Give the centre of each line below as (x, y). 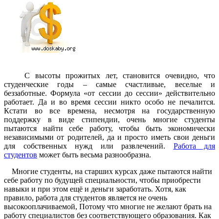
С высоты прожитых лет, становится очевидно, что (109, 75)
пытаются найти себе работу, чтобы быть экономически (109, 128)
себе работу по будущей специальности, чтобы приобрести (102, 180)
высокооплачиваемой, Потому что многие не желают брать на (108, 206)
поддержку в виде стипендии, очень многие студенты (109, 119)
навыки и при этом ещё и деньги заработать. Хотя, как (95, 189)
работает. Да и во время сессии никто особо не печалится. (109, 102)
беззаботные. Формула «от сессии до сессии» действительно (109, 93)
